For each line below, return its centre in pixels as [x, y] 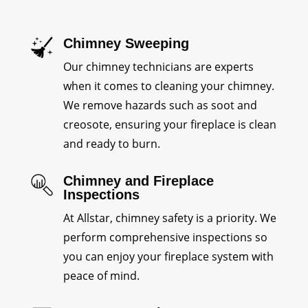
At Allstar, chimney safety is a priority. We [169, 218]
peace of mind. [102, 276]
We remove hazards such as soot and [160, 106]
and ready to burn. [111, 144]
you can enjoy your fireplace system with [168, 257]
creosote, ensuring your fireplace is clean [169, 125]
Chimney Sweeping [126, 44]
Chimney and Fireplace [138, 181]
